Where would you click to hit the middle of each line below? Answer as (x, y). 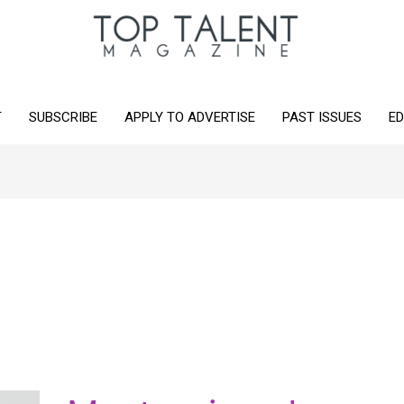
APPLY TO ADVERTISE (189, 117)
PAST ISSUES (321, 117)
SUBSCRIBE (63, 117)
